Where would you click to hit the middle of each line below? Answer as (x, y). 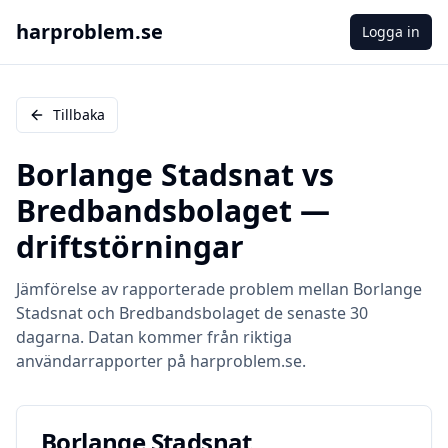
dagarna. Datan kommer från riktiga (154, 337)
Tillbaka (79, 114)
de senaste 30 (314, 313)
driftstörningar (130, 246)
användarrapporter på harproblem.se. (161, 361)
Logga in (391, 31)
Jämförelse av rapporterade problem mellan (184, 289)
